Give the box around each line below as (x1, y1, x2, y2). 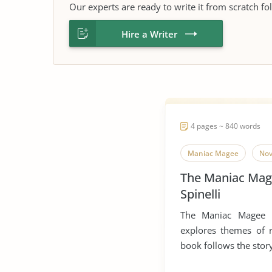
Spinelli (180, 186, 220, 202)
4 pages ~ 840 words (191, 121, 260, 131)
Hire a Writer (121, 28, 177, 40)
